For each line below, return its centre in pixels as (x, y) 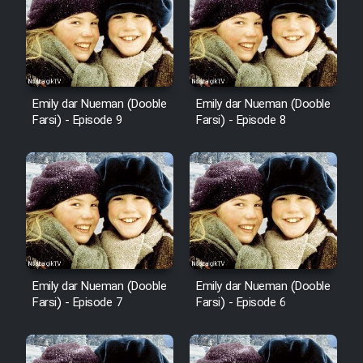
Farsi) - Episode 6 (241, 303)
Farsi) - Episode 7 (77, 303)
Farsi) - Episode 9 (77, 121)
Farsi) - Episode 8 (241, 121)
